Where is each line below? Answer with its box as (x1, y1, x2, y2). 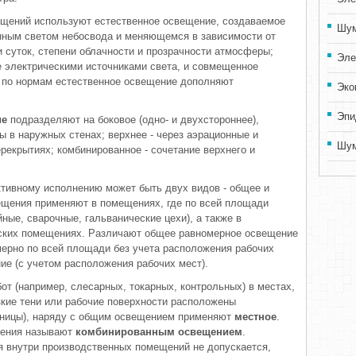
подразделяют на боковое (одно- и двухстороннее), (7, 114, 259, 126)
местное (234, 311, 277, 323)
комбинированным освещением (75, 326, 242, 338)
